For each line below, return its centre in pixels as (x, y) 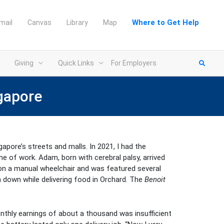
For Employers (134, 63)
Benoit (155, 179)
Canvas (39, 22)
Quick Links (76, 63)
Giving (24, 63)
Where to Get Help (165, 22)
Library (77, 22)
